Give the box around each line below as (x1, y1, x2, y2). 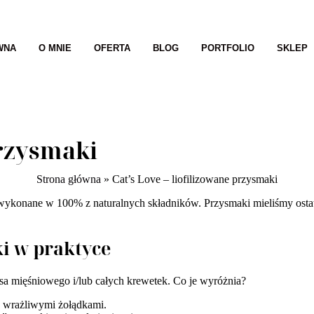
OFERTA (94, 43, 131, 54)
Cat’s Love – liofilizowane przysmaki (112, 172, 278, 185)
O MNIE (39, 43, 72, 54)
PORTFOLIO (201, 43, 255, 54)
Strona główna (36, 172, 101, 185)
